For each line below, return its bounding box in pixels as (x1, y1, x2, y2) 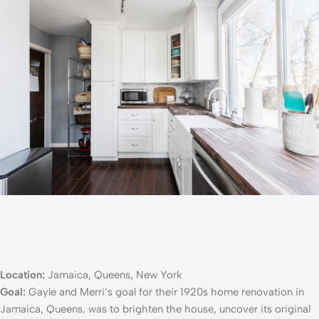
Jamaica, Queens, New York (45, 268, 182, 282)
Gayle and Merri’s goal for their (26, 286, 177, 299)
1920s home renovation (180, 286, 293, 299)
